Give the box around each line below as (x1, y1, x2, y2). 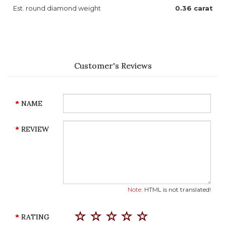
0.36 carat (175, 4, 213, 13)
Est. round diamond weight (13, 4, 104, 13)
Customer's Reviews (74, 61, 152, 71)
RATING (21, 212, 49, 222)
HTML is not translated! (143, 186, 211, 194)
